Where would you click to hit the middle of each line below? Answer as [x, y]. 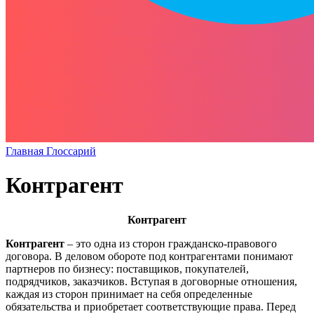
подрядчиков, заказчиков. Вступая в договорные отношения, [151, 281]
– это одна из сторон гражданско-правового [171, 243]
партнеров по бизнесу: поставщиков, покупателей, [127, 268]
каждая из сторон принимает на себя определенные [129, 294]
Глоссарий [71, 151]
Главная [26, 151]
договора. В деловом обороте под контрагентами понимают [149, 256]
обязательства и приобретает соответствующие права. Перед [151, 306]
